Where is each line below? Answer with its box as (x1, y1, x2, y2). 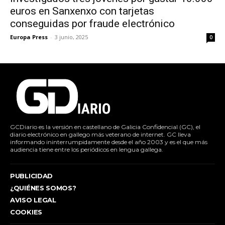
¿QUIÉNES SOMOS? (10, 184, 76, 192)
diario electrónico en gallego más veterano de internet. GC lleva (10, 131, 191, 139)
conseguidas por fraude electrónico (10, 18, 175, 30)
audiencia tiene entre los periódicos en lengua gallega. (10, 146, 163, 154)
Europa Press (10, 33, 48, 41)
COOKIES (10, 208, 42, 216)
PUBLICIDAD (10, 172, 53, 180)
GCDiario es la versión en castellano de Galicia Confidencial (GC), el (10, 123, 200, 131)
